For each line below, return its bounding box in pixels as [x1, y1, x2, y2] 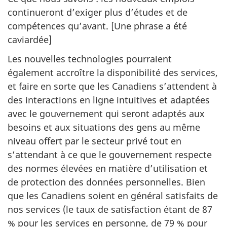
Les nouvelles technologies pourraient [8, 53, 172, 65]
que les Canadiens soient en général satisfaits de [8, 190, 218, 202]
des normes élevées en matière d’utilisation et [8, 162, 208, 174]
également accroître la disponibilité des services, [8, 66, 218, 79]
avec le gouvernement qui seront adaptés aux [8, 107, 205, 120]
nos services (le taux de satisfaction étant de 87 [8, 203, 212, 215]
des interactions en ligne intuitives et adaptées [8, 94, 210, 106]
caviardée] [8, 33, 52, 46]
